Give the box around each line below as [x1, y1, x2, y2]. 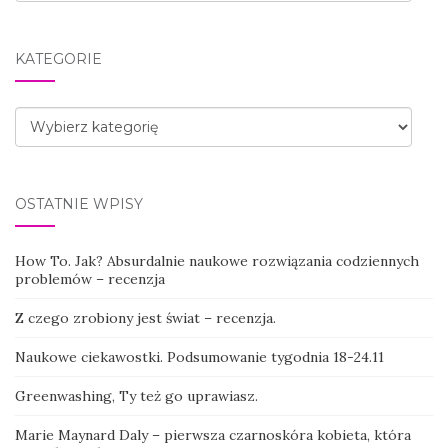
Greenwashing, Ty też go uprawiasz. [15, 386, 258, 405]
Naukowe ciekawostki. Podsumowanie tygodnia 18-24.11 [15, 347, 384, 366]
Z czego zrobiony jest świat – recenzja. [15, 308, 276, 327]
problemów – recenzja [15, 269, 165, 288]
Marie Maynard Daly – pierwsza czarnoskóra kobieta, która [15, 425, 411, 444]
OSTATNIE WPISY [15, 194, 143, 213]
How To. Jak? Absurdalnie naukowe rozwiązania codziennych [15, 251, 419, 270]
